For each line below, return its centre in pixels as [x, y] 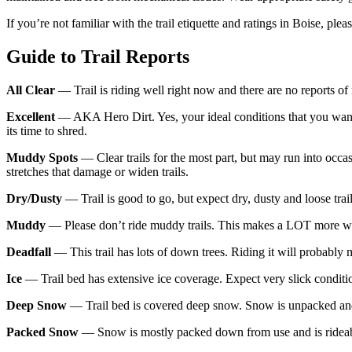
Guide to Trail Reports [98, 56]
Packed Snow [42, 332]
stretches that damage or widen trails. [97, 171]
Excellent [31, 116]
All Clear [31, 90]
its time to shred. [47, 130]
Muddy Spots [42, 157]
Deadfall [29, 251]
